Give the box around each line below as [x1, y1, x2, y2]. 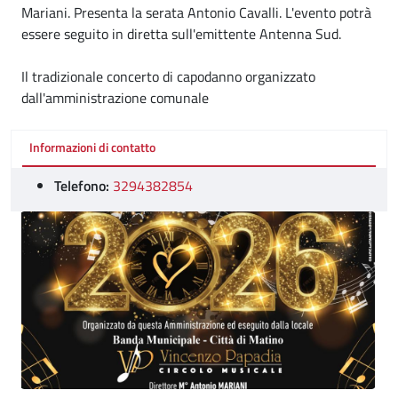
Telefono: [54, 174, 109, 196]
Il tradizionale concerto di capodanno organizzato [21, 66, 315, 87]
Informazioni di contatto [29, 138, 155, 157]
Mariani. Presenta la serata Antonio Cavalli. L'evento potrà [21, 2, 371, 23]
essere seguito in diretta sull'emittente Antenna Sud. [21, 23, 341, 44]
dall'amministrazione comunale [21, 87, 209, 108]
